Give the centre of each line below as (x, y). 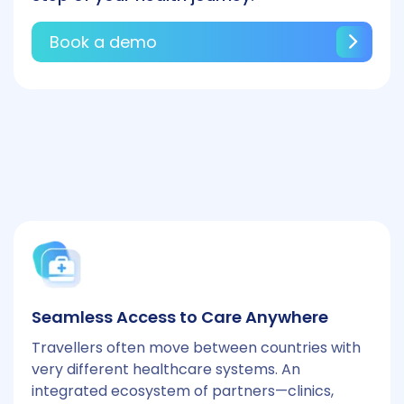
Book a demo (103, 42)
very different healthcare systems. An (166, 369)
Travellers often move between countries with (196, 348)
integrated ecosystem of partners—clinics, (183, 391)
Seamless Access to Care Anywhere (180, 317)
